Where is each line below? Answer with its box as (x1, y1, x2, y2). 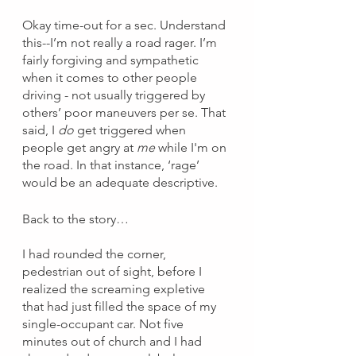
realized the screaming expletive (22, 281, 208, 296)
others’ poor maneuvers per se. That (22, 105, 229, 120)
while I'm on (158, 140, 230, 155)
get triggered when (74, 122, 189, 137)
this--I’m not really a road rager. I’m (22, 35, 220, 50)
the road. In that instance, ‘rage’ (22, 157, 203, 172)
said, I (22, 122, 58, 137)
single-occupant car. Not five (22, 316, 187, 331)
